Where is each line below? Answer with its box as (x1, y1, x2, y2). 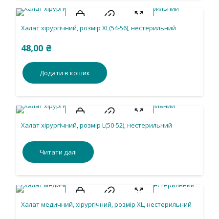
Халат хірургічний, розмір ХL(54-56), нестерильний (21, 23, 176, 32)
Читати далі (40, 148, 77, 156)
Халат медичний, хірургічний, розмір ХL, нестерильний (21, 200, 192, 209)
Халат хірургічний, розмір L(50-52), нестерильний (21, 121, 172, 130)
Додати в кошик (40, 68, 90, 77)
